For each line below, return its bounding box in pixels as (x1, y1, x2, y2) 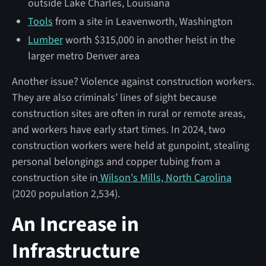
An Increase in (11, 209, 139, 239)
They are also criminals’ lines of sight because (11, 90, 217, 105)
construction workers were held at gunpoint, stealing (11, 138, 249, 153)
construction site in (11, 170, 98, 185)
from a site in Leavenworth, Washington (52, 14, 233, 29)
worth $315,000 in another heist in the (62, 32, 235, 47)
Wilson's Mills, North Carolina (97, 170, 232, 185)
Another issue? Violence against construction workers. (11, 74, 254, 89)
